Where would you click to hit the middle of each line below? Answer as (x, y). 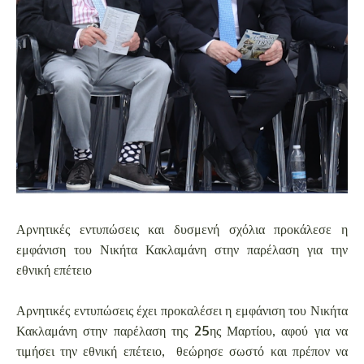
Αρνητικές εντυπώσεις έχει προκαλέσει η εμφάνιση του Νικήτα (182, 310)
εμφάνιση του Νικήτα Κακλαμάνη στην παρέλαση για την (182, 249)
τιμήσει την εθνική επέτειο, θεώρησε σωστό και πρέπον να (182, 351)
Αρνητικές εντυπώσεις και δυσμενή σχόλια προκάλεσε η (182, 229)
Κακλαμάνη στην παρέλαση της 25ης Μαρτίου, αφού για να (182, 331)
